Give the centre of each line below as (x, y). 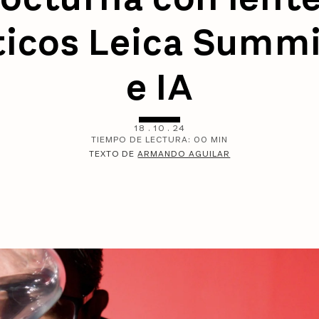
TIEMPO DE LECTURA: (142, 139)
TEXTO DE (113, 153)
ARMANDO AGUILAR (184, 153)
